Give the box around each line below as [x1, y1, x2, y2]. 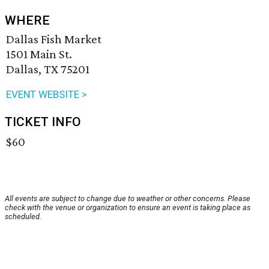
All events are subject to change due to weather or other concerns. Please [5, 194, 250, 204]
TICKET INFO [5, 115, 81, 130]
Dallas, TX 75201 [6, 62, 89, 77]
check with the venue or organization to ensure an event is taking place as [5, 203, 250, 213]
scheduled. [5, 212, 41, 222]
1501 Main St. [6, 47, 72, 62]
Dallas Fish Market [6, 32, 101, 47]
